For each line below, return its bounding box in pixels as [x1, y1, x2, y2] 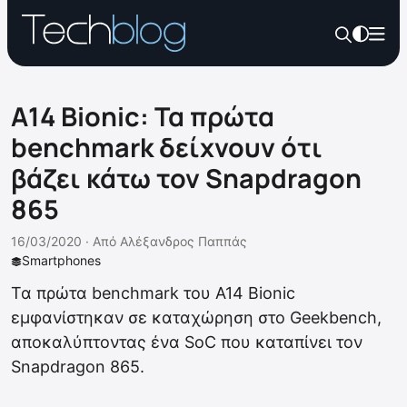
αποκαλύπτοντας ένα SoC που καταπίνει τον [11, 333, 362, 352]
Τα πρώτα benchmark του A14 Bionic [11, 283, 295, 303]
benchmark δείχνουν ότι [11, 129, 323, 165]
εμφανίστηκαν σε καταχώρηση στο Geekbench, [11, 308, 382, 327]
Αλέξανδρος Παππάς [120, 233, 247, 249]
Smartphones [22, 253, 101, 268]
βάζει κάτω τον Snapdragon [11, 160, 362, 196]
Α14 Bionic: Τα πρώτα [11, 98, 274, 134]
